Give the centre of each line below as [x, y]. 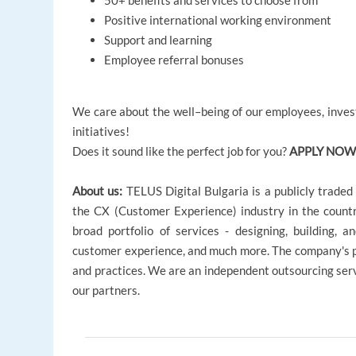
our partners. [106, 290]
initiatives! [101, 132]
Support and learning [159, 40]
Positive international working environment [218, 20]
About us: [99, 191]
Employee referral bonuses [174, 60]
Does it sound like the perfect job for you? [181, 151]
